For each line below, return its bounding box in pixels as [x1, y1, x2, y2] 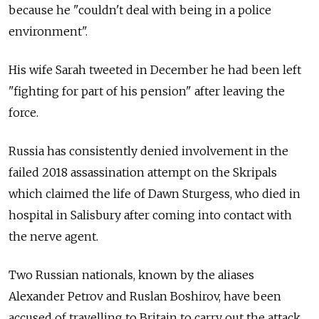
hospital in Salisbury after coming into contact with [9, 207, 292, 222]
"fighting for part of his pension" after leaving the [9, 83, 285, 98]
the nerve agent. [9, 229, 98, 244]
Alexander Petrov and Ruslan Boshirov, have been [9, 288, 281, 303]
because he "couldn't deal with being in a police [9, 2, 271, 17]
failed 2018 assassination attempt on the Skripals [9, 164, 277, 179]
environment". [9, 23, 88, 38]
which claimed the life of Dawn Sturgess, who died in [9, 186, 300, 201]
